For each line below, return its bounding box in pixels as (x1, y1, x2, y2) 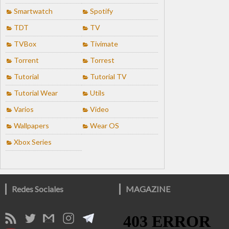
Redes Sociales (12, 184, 63, 194)
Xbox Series (14, 137, 52, 146)
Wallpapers (14, 121, 49, 130)
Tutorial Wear (14, 88, 58, 97)
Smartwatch (14, 6, 53, 15)
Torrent (14, 55, 39, 64)
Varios (14, 104, 34, 113)
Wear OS (90, 121, 119, 130)
